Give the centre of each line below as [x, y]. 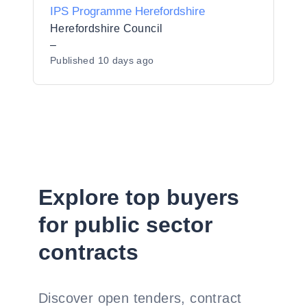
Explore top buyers [139, 197]
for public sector [125, 225]
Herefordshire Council [107, 28]
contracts [88, 252]
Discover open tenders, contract [140, 298]
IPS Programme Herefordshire [127, 11]
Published [74, 60]
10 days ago [126, 60]
